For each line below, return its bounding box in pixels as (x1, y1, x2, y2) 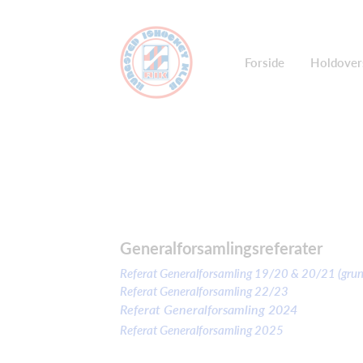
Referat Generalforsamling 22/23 (120, 284, 288, 298)
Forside (245, 55, 284, 70)
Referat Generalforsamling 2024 (120, 301, 297, 317)
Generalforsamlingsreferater (120, 238, 322, 258)
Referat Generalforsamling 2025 (120, 322, 284, 337)
